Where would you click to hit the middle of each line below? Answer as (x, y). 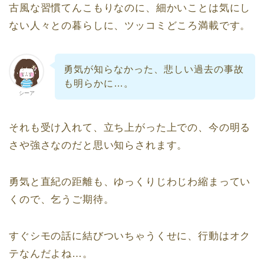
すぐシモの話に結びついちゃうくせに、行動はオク (130, 236)
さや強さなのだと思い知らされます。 (98, 145)
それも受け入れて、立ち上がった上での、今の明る (130, 127)
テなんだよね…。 (51, 253)
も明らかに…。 (98, 83)
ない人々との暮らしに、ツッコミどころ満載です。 (130, 26)
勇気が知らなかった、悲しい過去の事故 (154, 69)
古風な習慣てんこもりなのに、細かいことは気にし (130, 8)
